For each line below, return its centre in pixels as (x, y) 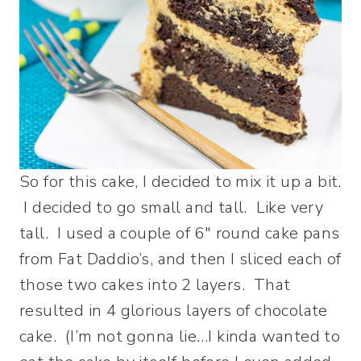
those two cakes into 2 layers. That (155, 285)
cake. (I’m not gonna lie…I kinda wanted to (180, 336)
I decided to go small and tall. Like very (172, 207)
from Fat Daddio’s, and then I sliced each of (180, 259)
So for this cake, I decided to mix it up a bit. (180, 182)
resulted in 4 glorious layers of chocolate (174, 311)
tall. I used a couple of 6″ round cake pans (180, 233)
